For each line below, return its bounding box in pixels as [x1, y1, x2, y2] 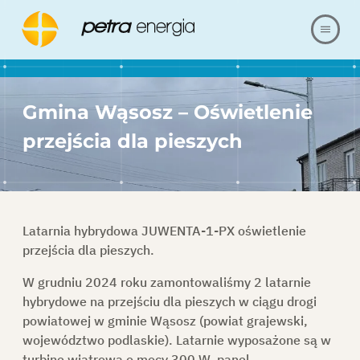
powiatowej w [22, 312, 108, 329]
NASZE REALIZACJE [152, 163, 341, 186]
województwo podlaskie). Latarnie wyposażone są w [22, 331, 331, 348]
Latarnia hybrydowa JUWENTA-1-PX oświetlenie [22, 222, 306, 239]
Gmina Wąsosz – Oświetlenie [22, 100, 313, 125]
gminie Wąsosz [107, 312, 196, 329]
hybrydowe [22, 292, 87, 309]
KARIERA [255, 302, 341, 325]
